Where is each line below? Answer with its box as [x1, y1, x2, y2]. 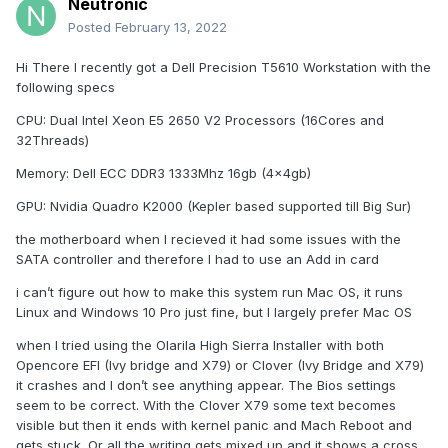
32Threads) [16, 132, 89, 149]
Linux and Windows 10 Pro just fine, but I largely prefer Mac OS [16, 304, 412, 321]
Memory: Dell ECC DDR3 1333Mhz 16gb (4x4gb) [16, 165, 311, 182]
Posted [68, 19, 115, 36]
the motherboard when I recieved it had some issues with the [16, 231, 401, 248]
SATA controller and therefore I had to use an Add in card [16, 251, 379, 268]
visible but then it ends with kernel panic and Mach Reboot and [16, 417, 412, 434]
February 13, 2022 [115, 19, 227, 36]
